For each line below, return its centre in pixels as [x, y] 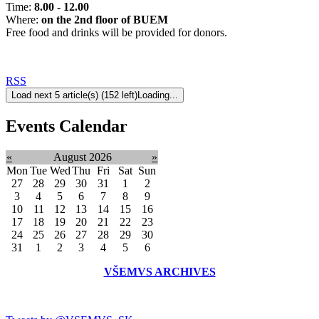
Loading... [158, 95]
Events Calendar [67, 126]
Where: [23, 19]
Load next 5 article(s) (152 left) [74, 95]
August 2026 [82, 157]
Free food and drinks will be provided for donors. [118, 32]
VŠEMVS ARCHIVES [159, 271]
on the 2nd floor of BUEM [106, 19]
